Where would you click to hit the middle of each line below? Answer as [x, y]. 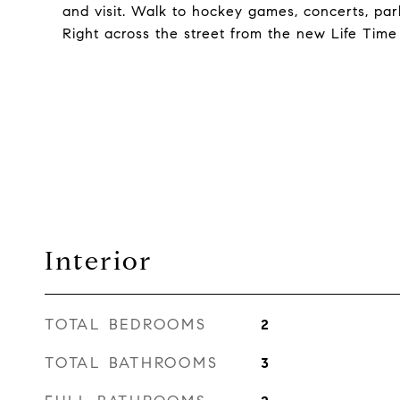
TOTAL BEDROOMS [126, 325]
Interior [99, 261]
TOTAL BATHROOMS [132, 363]
